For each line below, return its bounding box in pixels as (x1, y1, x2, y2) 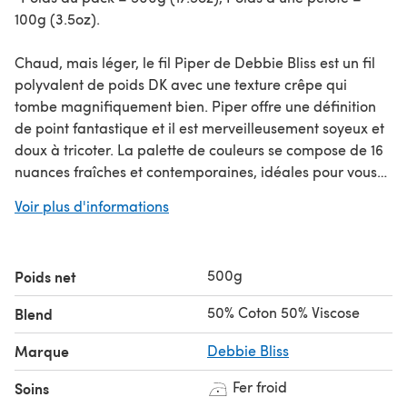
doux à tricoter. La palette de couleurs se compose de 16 (15, 139, 383, 159)
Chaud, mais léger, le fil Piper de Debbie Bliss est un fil (15, 52, 375, 72)
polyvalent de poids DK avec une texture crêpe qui (15, 74, 347, 94)
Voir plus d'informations (15, 195, 169, 215)
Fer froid (233, 376, 287, 396)
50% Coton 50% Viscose (207, 302, 360, 322)
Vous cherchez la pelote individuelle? (15, 226, 257, 246)
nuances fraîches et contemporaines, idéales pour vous (15, 161, 377, 181)
